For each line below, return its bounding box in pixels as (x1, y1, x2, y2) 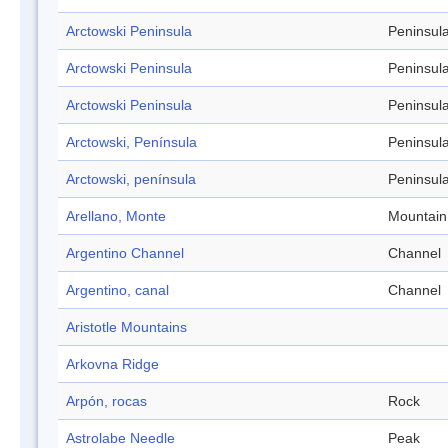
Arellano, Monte (66, 208, 166, 225)
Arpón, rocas (66, 393, 147, 410)
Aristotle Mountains (66, 319, 187, 336)
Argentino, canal (66, 282, 169, 299)
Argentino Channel (66, 245, 184, 262)
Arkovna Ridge (66, 356, 159, 373)
